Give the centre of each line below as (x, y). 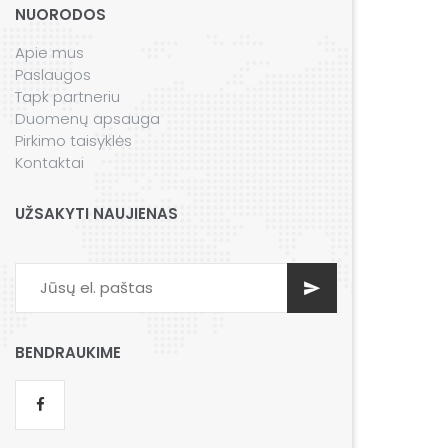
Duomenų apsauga (87, 118)
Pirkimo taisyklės (73, 140)
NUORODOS (60, 14)
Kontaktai (49, 162)
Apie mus (49, 52)
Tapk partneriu (67, 96)
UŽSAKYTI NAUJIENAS (96, 213)
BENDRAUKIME (68, 352)
